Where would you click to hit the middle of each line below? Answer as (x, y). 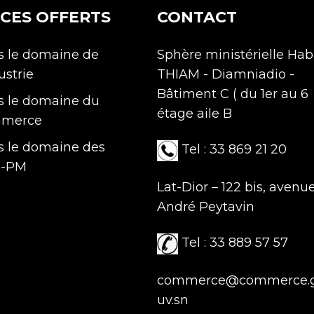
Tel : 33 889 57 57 (233, 243)
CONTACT (197, 17)
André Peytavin (206, 207)
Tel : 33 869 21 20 (232, 150)
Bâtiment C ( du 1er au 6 (233, 94)
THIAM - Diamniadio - (226, 74)
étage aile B (194, 114)
